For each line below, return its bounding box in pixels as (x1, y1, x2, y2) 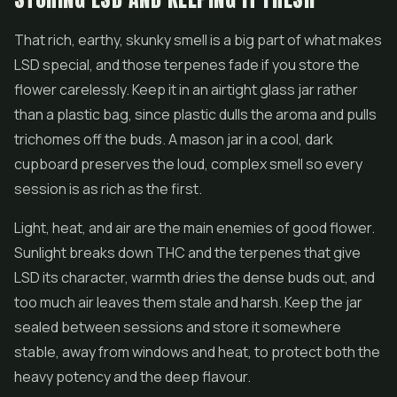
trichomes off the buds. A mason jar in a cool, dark (14, 129, 333, 149)
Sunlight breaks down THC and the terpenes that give (14, 243, 361, 262)
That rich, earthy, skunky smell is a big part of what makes (14, 30, 382, 50)
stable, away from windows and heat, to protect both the (14, 342, 380, 362)
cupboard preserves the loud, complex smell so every (14, 154, 362, 174)
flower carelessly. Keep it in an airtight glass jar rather (14, 80, 358, 99)
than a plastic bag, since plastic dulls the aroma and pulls (14, 105, 377, 124)
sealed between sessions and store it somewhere (14, 317, 341, 337)
